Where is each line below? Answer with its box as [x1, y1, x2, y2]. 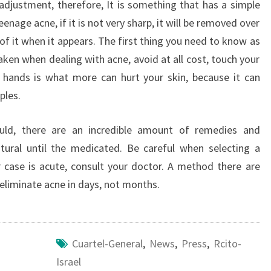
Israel [56, 255, 81, 269]
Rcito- [213, 237, 241, 250]
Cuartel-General [71, 237, 143, 250]
